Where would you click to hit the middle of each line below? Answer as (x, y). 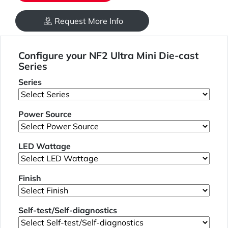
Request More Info (89, 21)
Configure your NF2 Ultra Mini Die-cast (108, 56)
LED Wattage (45, 146)
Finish (30, 178)
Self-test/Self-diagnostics (68, 210)
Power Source (45, 114)
